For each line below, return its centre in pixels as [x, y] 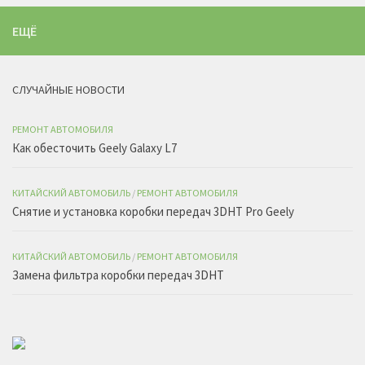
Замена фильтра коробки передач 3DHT [118, 275]
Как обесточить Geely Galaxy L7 [95, 148]
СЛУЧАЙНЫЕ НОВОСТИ [68, 90]
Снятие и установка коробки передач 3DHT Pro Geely [153, 212]
